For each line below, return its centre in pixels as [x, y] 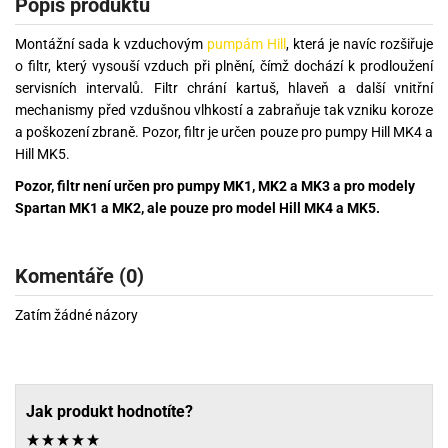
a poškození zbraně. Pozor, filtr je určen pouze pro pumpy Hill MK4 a [224, 132]
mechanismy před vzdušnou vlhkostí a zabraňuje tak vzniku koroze [224, 110]
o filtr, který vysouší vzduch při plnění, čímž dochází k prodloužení [224, 66]
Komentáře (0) [79, 275]
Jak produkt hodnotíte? [109, 411]
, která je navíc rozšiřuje [359, 44]
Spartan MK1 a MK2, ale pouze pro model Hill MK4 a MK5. [199, 208]
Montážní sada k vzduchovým [111, 44]
